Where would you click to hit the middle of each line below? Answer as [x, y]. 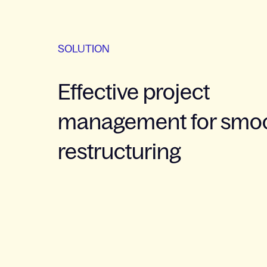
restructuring [119, 151]
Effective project [134, 92]
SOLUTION [84, 49]
